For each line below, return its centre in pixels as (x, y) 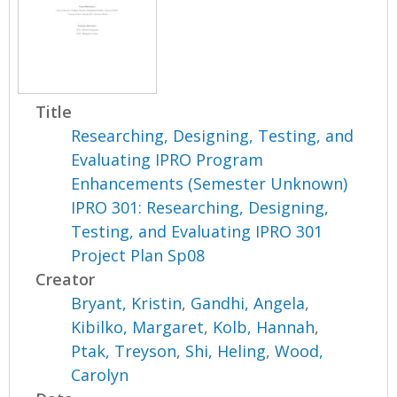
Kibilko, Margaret (138, 327)
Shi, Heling (226, 351)
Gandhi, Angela (248, 304)
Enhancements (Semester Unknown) (210, 184)
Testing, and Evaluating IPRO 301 (197, 232)
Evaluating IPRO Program (167, 160)
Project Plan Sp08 (138, 256)
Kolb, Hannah (264, 327)
